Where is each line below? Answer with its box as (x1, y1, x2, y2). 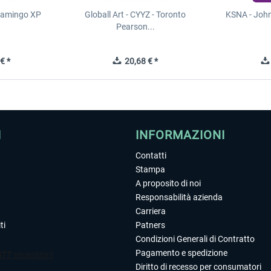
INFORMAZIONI (135, 128, 225, 142)
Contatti (135, 151, 166, 160)
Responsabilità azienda (135, 192, 223, 202)
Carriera (135, 206, 166, 216)
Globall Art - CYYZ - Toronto (85, 10, 186, 19)
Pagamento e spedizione (135, 248, 227, 258)
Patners (135, 220, 165, 230)
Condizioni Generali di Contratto (135, 234, 255, 244)
